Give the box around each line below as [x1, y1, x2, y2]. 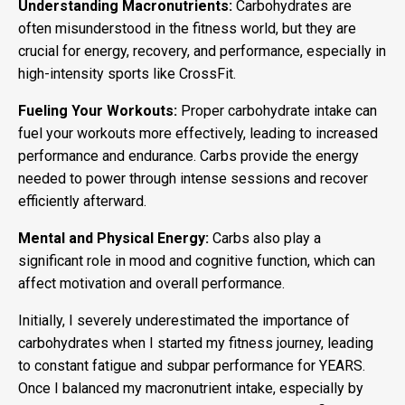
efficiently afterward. [18, 192, 146, 210]
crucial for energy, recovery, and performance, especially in [18, 42, 386, 60]
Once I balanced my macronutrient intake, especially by [18, 379, 363, 397]
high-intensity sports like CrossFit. [18, 64, 236, 82]
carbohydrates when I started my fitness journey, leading [18, 334, 373, 352]
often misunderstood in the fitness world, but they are [18, 19, 356, 37]
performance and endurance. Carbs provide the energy [18, 146, 359, 165]
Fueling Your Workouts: [18, 101, 177, 119]
